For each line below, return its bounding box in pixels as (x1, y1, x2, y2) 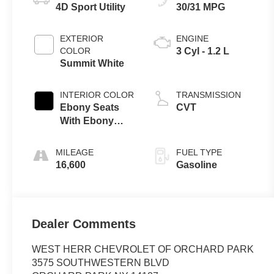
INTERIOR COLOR (60, 90, 135, 100)
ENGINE (176, 34, 209, 44)
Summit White (60, 58, 125, 69)
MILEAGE (56, 147, 94, 158)
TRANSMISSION (176, 90, 242, 100)
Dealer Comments (32, 217, 136, 231)
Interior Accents (60, 129, 135, 140)
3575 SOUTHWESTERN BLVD (32, 257, 170, 268)
